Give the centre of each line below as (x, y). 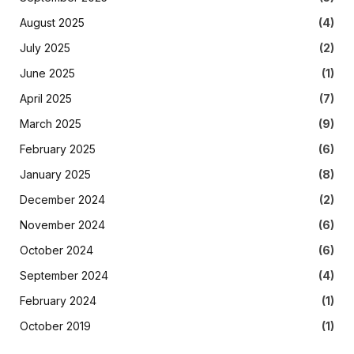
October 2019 (55, 326)
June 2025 (47, 73)
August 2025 (52, 22)
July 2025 (45, 47)
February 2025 (58, 149)
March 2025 (51, 123)
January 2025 (55, 174)
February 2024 (58, 300)
